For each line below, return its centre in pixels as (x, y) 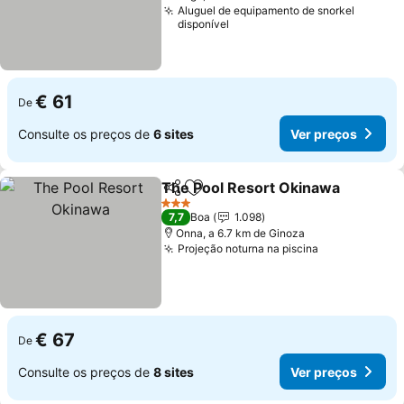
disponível (204, 24)
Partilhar (188, 196)
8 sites (174, 372)
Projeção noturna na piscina (248, 248)
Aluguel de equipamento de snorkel (266, 10)
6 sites (174, 133)
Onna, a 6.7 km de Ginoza (241, 233)
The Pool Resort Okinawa (251, 188)
